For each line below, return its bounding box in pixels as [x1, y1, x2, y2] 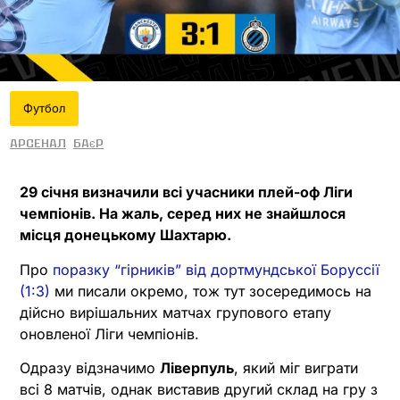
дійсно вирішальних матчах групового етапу [20, 303, 331, 321]
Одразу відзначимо [20, 358, 160, 377]
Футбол [23, 101, 65, 116]
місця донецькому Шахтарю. [20, 226, 231, 245]
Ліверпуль [160, 358, 234, 377]
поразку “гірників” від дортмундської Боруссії [53, 260, 379, 279]
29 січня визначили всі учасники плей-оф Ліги [20, 183, 353, 202]
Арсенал [10, 136, 66, 151]
